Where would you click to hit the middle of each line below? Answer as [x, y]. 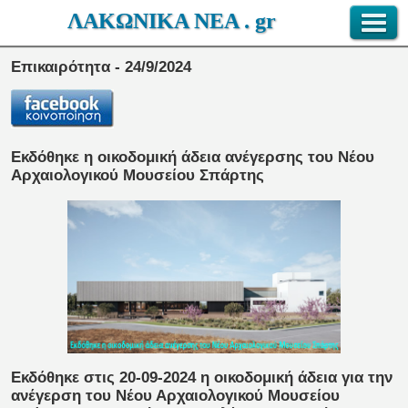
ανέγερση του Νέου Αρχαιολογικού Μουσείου [175, 395]
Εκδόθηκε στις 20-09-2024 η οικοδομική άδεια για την [202, 377]
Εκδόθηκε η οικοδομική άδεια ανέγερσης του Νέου [193, 158]
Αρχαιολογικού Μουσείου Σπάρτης [138, 176]
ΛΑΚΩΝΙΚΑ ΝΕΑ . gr [172, 21]
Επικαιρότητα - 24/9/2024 [101, 67]
